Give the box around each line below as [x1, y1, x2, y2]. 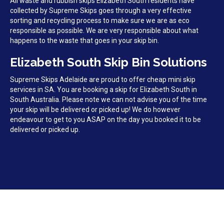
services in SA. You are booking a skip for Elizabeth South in [10, 85, 197, 94]
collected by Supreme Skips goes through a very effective [10, 6, 191, 15]
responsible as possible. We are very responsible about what [10, 26, 198, 35]
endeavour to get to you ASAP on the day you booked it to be [10, 115, 201, 124]
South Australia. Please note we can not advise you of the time [10, 95, 207, 104]
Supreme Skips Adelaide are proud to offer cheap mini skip [10, 75, 195, 84]
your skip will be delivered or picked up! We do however [10, 105, 180, 114]
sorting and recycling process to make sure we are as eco [10, 16, 189, 25]
